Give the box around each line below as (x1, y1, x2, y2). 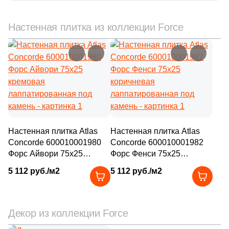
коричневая (110, 161, 155, 169)
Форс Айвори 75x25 (8, 149, 83, 158)
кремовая (8, 161, 45, 169)
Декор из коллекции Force (8, 208, 128, 219)
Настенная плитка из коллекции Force (8, 21, 184, 33)
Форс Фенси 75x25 (110, 149, 180, 158)
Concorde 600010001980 (8, 138, 101, 147)
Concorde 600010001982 (110, 138, 203, 147)
